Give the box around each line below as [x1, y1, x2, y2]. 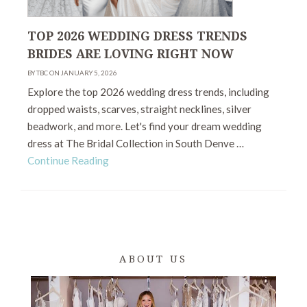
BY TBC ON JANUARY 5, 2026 [27, 69, 117, 77]
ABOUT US [119, 254, 188, 265]
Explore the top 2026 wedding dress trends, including [27, 86, 269, 99]
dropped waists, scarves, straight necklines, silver [27, 103, 251, 116]
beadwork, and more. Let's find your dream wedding [27, 120, 262, 133]
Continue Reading [27, 154, 109, 167]
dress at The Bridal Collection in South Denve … [27, 137, 244, 150]
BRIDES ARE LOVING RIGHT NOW [27, 47, 234, 62]
